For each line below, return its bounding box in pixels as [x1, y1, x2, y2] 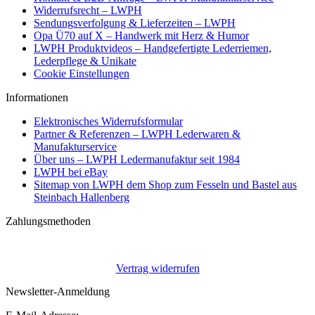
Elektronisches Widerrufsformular [34, 115, 183, 127]
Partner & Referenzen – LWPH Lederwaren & [34, 127, 240, 140]
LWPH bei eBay [34, 165, 108, 178]
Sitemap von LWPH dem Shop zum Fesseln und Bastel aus [34, 178, 297, 191]
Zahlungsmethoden [6, 214, 91, 227]
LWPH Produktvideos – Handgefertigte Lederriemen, [34, 41, 271, 54]
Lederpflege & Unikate [34, 54, 136, 67]
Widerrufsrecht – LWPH [34, 4, 142, 16]
